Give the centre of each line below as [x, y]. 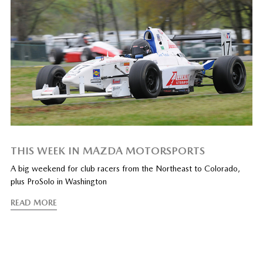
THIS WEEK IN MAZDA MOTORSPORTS [107, 151]
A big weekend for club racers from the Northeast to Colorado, [125, 169]
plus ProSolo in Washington [58, 182]
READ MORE [33, 203]
